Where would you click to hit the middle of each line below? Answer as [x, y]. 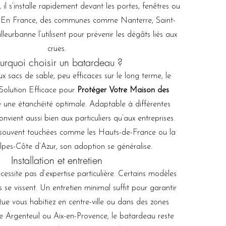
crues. [56, 49]
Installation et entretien [56, 160]
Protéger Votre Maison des [123, 90]
